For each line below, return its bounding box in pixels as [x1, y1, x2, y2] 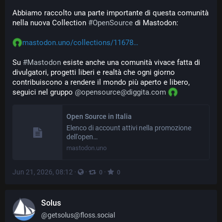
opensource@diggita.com [81, 88, 166, 97]
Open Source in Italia [66, 112, 132, 120]
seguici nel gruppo [12, 88, 75, 97]
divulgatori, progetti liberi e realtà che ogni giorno [12, 68, 175, 77]
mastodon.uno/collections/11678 [22, 38, 133, 47]
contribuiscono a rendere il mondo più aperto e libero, [12, 78, 190, 87]
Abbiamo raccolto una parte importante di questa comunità [12, 8, 209, 17]
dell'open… [66, 133, 98, 141]
